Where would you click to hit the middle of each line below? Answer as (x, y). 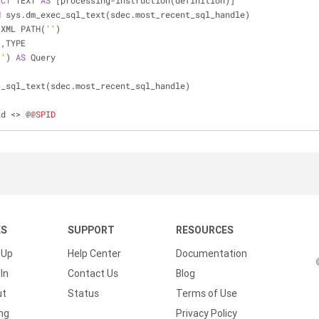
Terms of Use (206, 293)
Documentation (211, 253)
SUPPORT (91, 230)
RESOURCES (205, 230)
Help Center (94, 253)
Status (83, 293)
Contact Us (93, 273)
